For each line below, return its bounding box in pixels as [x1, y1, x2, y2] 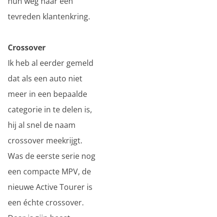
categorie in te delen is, [8, 104, 92, 115]
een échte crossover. [8, 197, 84, 208]
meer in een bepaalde [8, 89, 87, 99]
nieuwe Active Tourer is [8, 182, 93, 192]
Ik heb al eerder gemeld [8, 58, 93, 68]
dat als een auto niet [8, 73, 82, 84]
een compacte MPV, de [8, 166, 91, 177]
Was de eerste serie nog [8, 151, 95, 161]
